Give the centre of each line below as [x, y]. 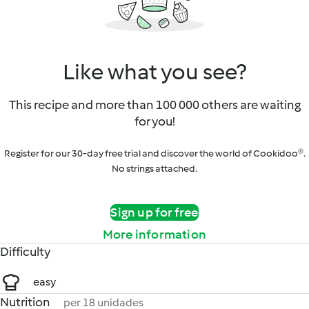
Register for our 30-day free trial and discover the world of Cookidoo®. [154, 153]
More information [154, 235]
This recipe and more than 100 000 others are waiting [154, 105]
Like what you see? [154, 72]
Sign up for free [154, 212]
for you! [154, 121]
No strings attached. [154, 169]
